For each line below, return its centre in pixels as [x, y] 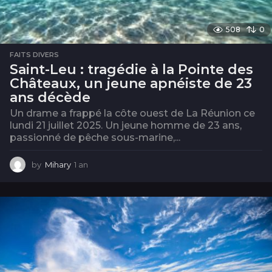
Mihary [58, 165]
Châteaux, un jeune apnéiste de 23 [131, 84]
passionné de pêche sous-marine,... [95, 138]
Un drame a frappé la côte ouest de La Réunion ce [132, 114]
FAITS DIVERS [34, 55]
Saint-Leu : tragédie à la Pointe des [131, 70]
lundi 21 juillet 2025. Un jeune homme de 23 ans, [126, 126]
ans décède [50, 98]
